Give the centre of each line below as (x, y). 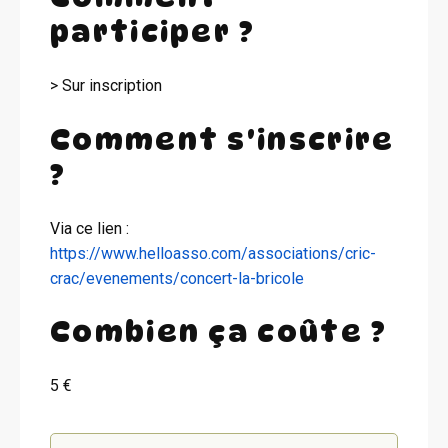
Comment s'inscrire (222, 139)
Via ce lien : (89, 228)
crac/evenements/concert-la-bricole (177, 278)
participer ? (153, 31)
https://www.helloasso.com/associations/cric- (213, 253)
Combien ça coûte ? (219, 332)
